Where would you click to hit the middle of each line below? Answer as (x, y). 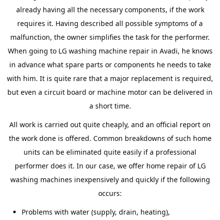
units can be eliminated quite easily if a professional (110, 152)
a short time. (110, 106)
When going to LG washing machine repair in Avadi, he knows (110, 51)
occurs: (110, 193)
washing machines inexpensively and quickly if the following (110, 179)
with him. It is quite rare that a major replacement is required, (110, 78)
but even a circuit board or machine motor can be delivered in (110, 92)
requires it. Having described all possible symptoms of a (110, 23)
